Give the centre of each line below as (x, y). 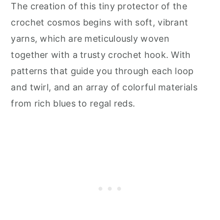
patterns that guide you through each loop (102, 71)
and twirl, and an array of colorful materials (104, 87)
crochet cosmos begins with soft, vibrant (100, 22)
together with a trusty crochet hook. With (101, 55)
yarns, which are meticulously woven (90, 38)
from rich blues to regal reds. (73, 103)
